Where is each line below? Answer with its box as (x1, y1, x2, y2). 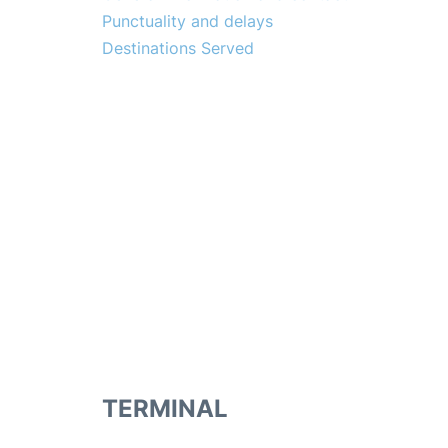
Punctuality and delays (102, 11, 273, 32)
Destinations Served (102, 38, 254, 59)
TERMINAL (102, 394, 228, 424)
